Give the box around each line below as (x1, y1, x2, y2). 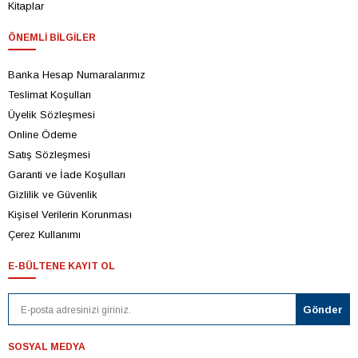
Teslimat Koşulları (8, 89, 91, 101)
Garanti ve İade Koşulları (8, 169, 125, 181)
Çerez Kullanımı (8, 229, 81, 241)
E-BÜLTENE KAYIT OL (8, 261, 115, 272)
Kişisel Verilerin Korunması (8, 209, 132, 221)
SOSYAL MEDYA (8, 341, 86, 353)
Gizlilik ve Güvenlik (8, 189, 97, 201)
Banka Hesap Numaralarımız (8, 69, 145, 82)
